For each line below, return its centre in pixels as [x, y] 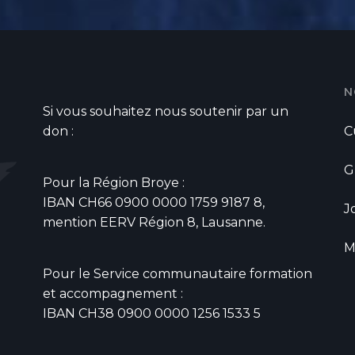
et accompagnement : [115, 294]
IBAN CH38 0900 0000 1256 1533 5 [152, 314]
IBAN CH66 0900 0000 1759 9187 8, [154, 203]
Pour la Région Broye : [115, 183]
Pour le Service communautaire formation [177, 274]
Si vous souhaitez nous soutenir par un [166, 112]
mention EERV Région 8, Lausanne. [154, 223]
